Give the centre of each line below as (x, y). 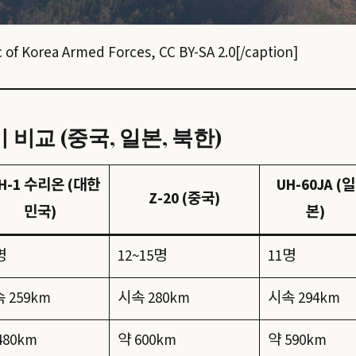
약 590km (297, 341)
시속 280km (153, 299)
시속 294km (304, 299)
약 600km (147, 341)
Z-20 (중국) (184, 199)
